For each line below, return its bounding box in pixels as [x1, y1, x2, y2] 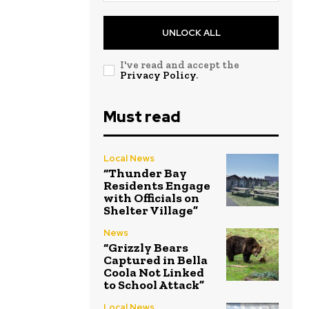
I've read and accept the [120, 58, 239, 71]
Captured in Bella [103, 252, 208, 268]
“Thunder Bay [103, 165, 187, 181]
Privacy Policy [120, 68, 196, 81]
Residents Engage [103, 177, 210, 193]
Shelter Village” [103, 202, 198, 218]
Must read [103, 106, 181, 127]
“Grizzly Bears [103, 239, 188, 255]
